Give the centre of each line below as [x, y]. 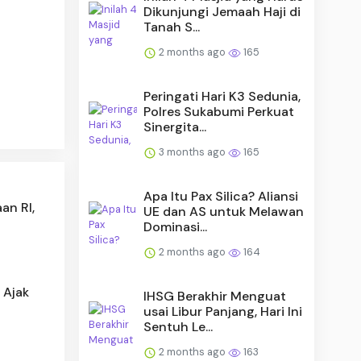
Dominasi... [176, 226]
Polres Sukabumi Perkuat [219, 111]
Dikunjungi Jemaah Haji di [222, 11]
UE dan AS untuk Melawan [224, 211]
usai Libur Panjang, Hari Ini [223, 311]
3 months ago [193, 151]
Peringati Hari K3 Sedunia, [222, 96]
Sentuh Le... [178, 326]
